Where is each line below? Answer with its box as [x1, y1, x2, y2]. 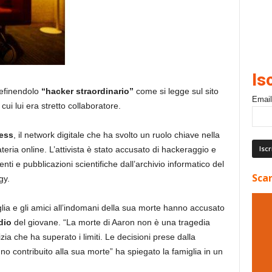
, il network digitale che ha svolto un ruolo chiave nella [13, 130, 220, 140]
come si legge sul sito [133, 86, 219, 96]
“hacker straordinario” [38, 86, 134, 96]
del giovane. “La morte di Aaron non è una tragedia [11, 217, 210, 227]
